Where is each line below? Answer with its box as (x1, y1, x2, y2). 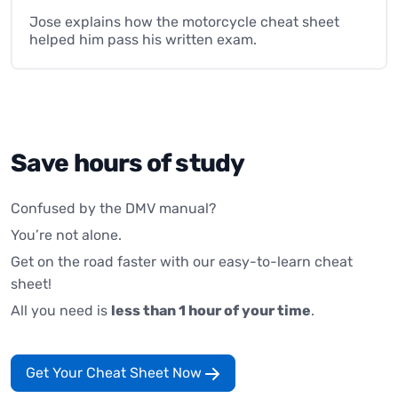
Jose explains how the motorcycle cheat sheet (29, 12, 339, 30)
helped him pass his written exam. (29, 30, 257, 48)
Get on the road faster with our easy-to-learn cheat (11, 252, 353, 270)
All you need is (11, 301, 111, 319)
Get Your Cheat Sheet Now (26, 363, 205, 381)
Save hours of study (11, 147, 244, 178)
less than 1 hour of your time (111, 301, 311, 319)
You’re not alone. (11, 226, 122, 243)
